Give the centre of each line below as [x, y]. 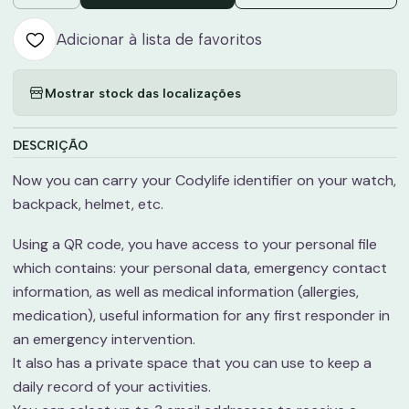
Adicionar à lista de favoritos [159, 39]
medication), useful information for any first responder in [201, 315]
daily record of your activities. [111, 387]
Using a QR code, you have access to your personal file [194, 244]
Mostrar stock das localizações [142, 93]
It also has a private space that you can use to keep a [192, 363]
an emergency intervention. [104, 339]
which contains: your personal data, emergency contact [199, 268]
